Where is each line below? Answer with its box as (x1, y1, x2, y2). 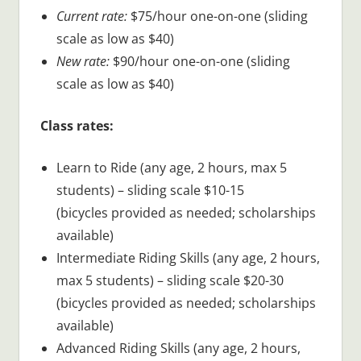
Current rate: (56, 6, 127, 25)
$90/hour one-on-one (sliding (109, 52, 290, 70)
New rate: (56, 52, 110, 70)
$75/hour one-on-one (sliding (127, 6, 308, 25)
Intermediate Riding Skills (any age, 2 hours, (56, 248, 320, 267)
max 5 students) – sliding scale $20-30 (56, 271, 284, 289)
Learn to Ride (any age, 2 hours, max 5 (56, 158, 287, 176)
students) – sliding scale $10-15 (56, 180, 244, 199)
